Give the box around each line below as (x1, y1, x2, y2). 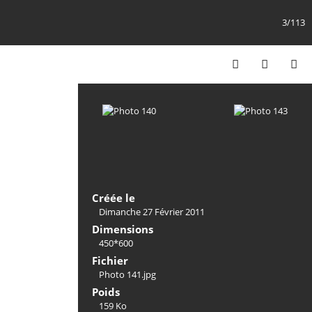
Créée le (92, 191, 135, 205)
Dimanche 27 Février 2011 (99, 205, 205, 218)
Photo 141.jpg (99, 268, 156, 281)
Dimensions (92, 222, 153, 236)
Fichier (92, 253, 128, 267)
